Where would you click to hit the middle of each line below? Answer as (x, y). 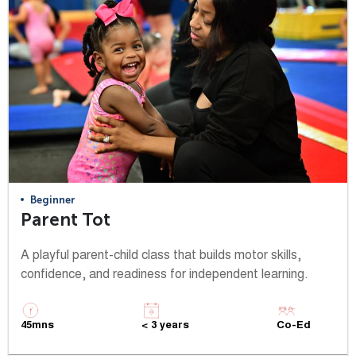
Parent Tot (66, 219)
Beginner (53, 199)
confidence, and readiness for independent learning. (164, 275)
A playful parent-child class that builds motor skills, (161, 255)
